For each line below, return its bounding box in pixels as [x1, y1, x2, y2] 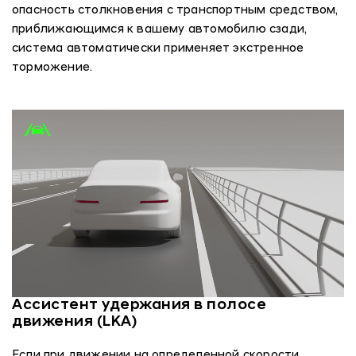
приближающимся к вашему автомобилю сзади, [12, 24, 307, 37]
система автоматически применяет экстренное [12, 43, 304, 56]
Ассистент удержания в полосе [12, 297, 266, 313]
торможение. [12, 62, 93, 75]
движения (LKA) [12, 314, 137, 330]
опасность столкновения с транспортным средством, [12, 5, 338, 17]
